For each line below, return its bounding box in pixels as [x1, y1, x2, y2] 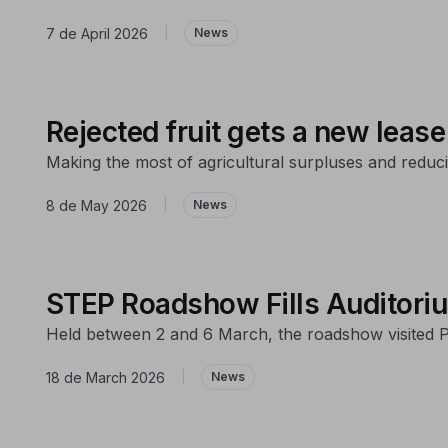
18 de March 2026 [45, 368, 165, 386]
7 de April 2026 [45, 24, 148, 42]
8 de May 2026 [45, 196, 147, 214]
